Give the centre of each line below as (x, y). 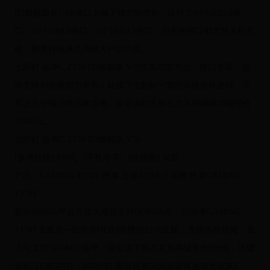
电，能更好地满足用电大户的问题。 (82, 49)
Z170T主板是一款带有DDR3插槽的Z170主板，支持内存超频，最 (134, 230)
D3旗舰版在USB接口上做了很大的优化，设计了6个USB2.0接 (127, 13)
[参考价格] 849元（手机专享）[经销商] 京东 (96, 158)
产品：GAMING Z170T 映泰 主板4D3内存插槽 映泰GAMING (127, 176)
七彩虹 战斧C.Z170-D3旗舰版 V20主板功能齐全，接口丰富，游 (132, 67)
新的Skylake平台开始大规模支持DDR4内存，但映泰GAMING (127, 212)
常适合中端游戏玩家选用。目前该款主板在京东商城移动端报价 (132, 104)
